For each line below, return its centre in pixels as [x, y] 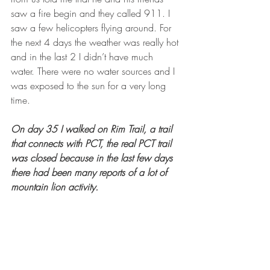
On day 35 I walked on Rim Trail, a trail [93, 129]
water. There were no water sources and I [94, 71]
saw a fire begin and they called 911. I [92, 13]
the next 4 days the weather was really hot [96, 42]
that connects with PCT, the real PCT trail [93, 143]
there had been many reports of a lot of [90, 172]
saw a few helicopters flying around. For [93, 27]
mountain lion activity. [55, 187]
